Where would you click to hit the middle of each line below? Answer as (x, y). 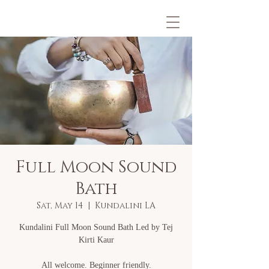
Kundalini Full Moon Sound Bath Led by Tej (96, 227)
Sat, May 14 (60, 206)
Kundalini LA (125, 206)
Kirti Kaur (96, 240)
